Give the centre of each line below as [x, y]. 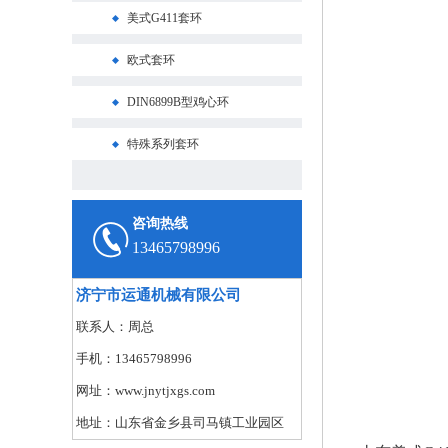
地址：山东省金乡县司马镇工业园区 [180, 422]
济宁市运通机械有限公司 [158, 295]
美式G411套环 [164, 18]
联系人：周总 [115, 326]
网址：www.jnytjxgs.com [145, 390]
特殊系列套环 [163, 144]
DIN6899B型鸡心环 [178, 102]
